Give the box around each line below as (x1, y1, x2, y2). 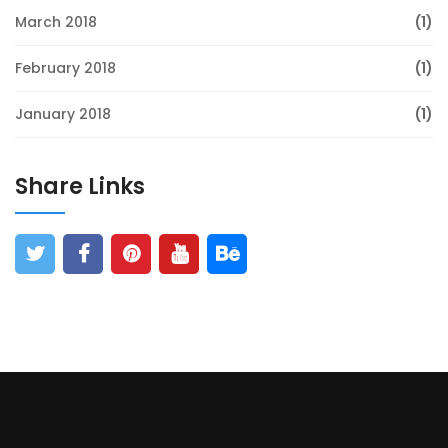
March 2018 (15, 12, 97, 33)
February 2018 (15, 58, 116, 79)
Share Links (15, 171, 145, 203)
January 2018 (15, 104, 111, 125)
